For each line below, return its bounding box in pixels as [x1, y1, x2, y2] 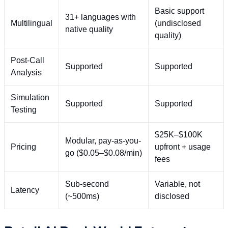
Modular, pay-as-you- [65, 136, 141, 146]
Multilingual [11, 19, 52, 28]
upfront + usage [155, 142, 211, 152]
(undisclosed [155, 19, 201, 28]
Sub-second [65, 180, 109, 189]
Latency [11, 186, 39, 195]
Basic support [155, 7, 204, 16]
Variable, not [155, 180, 200, 189]
